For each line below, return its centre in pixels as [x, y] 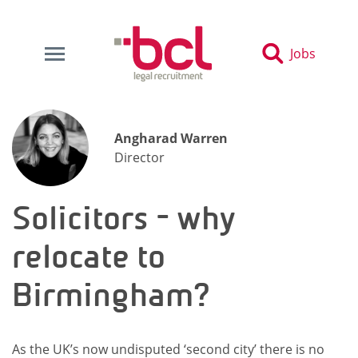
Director [139, 157]
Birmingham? [111, 295]
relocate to [89, 257]
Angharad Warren [171, 138]
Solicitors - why [124, 218]
